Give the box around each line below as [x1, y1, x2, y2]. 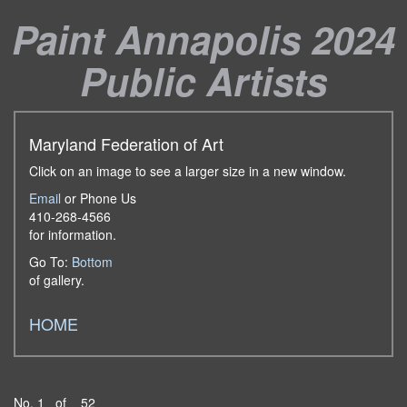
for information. [29, 225, 116, 243]
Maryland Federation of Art [29, 132, 223, 155]
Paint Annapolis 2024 [12, 12, 395, 66]
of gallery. [29, 271, 84, 289]
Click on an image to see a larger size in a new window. [29, 162, 346, 180]
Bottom [72, 253, 113, 271]
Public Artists [80, 54, 327, 108]
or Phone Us [61, 189, 136, 207]
